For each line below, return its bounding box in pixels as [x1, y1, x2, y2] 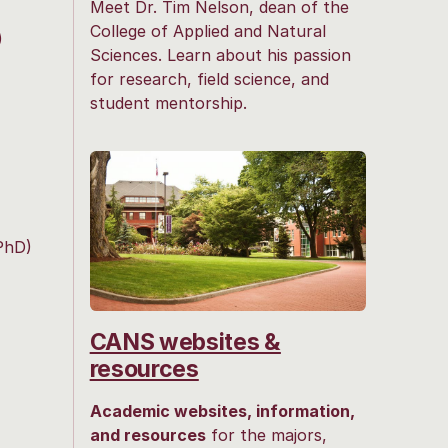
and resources [89, 424, 206, 445]
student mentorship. [89, 93, 247, 114]
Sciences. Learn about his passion [89, 45, 351, 66]
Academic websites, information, [89, 400, 355, 421]
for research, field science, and [89, 69, 329, 90]
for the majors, [205, 424, 327, 445]
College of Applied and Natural [89, 21, 326, 42]
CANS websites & [89, 327, 281, 356]
